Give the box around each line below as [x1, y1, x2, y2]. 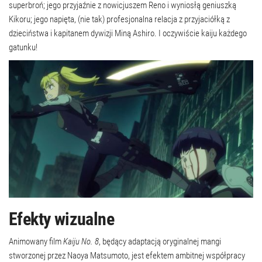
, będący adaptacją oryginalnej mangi [99, 236, 221, 247]
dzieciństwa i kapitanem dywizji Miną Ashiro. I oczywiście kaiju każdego [9, 27, 247, 39]
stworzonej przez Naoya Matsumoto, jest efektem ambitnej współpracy [9, 250, 245, 261]
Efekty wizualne [9, 208, 114, 229]
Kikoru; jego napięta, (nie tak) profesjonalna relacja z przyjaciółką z [9, 13, 230, 25]
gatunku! [9, 42, 37, 53]
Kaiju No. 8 [63, 236, 99, 247]
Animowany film [9, 236, 63, 247]
